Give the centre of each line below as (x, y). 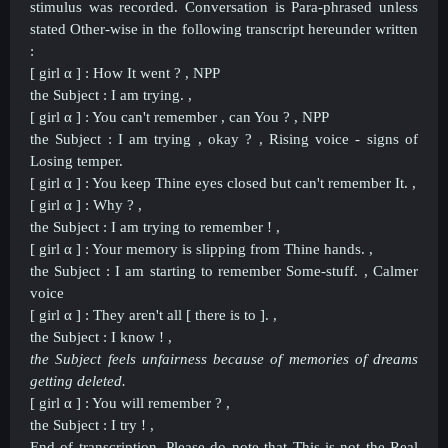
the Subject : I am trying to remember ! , (155, 227)
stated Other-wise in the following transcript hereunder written (224, 29)
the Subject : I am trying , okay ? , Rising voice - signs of (224, 139)
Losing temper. (76, 161)
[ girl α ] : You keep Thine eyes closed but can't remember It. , (223, 183)
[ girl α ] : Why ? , (86, 205)
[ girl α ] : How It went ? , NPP (125, 73)
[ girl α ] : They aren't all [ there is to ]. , (153, 315)
